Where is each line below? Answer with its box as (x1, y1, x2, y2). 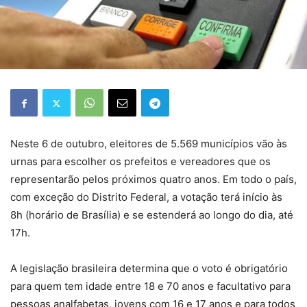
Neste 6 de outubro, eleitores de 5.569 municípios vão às (10, 137, 287, 151)
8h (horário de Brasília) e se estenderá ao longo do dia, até (10, 208, 293, 222)
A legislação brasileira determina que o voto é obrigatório (10, 262, 288, 275)
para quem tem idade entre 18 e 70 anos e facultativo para (10, 280, 291, 293)
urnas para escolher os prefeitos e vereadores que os (10, 155, 271, 169)
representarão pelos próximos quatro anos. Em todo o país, (10, 173, 297, 186)
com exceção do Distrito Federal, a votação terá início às (10, 191, 282, 204)
